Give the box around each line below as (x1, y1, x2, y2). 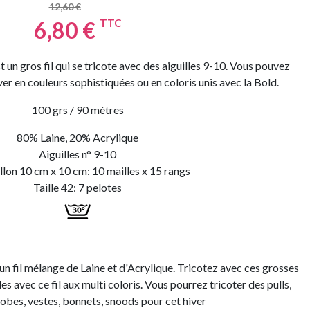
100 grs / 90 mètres (31, 103, 124, 116)
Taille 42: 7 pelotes (33, 181, 122, 194)
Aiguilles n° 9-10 (39, 147, 116, 161)
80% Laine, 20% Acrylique (17, 131, 138, 144)
